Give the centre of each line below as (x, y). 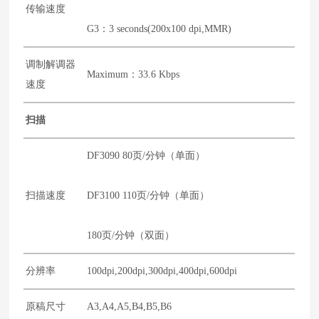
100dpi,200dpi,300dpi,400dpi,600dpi (162, 271)
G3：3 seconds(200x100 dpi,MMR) (159, 28)
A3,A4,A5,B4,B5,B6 (130, 306)
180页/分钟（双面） (131, 235)
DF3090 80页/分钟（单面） (146, 155)
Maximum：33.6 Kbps (134, 74)
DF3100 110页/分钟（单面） (148, 195)
